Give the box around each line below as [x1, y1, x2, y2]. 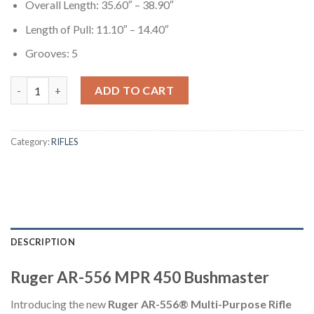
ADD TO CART [95, 83, 175, 97]
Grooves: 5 [25, 46, 78, 60]
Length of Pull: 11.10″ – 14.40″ [25, 22, 169, 36]
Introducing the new [11, 297, 108, 311]
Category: [11, 136, 51, 148]
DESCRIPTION [11, 235, 75, 247]
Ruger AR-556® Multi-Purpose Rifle [108, 297, 292, 311]
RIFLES [51, 136, 78, 148]
